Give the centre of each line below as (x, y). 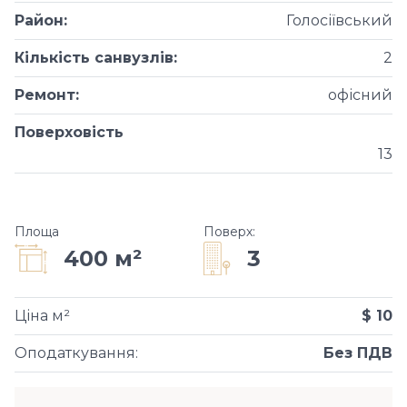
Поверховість (69, 132)
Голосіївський (339, 20)
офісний (360, 95)
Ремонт (45, 95)
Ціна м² (42, 316)
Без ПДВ (358, 353)
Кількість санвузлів (94, 58)
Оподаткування (75, 353)
